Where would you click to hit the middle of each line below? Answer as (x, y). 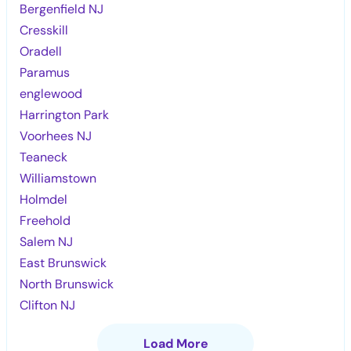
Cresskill (44, 30)
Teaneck (44, 157)
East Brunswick (63, 262)
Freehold (45, 220)
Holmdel (44, 199)
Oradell (41, 51)
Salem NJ (47, 241)
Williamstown (58, 178)
